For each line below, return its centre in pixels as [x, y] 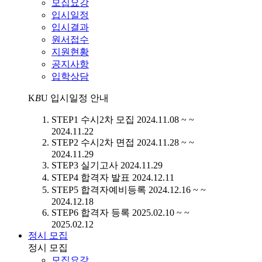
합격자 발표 [105, 177]
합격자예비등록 [113, 189]
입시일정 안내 [78, 98]
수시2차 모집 [108, 119]
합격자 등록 [105, 212]
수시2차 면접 [108, 142]
